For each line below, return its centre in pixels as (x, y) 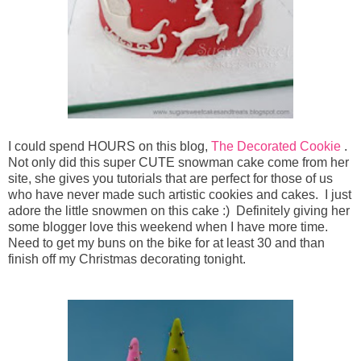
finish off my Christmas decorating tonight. (127, 259)
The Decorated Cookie (278, 147)
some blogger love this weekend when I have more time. (168, 227)
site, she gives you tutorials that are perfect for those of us (170, 179)
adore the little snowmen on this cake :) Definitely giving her (179, 211)
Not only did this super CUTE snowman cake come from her (178, 163)
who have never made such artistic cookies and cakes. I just (180, 195)
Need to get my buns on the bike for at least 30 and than (166, 243)
